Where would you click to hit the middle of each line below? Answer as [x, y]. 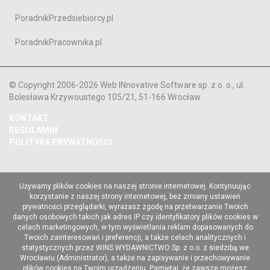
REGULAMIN [33, 130]
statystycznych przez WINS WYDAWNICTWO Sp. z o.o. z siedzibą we [135, 248]
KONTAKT [29, 118]
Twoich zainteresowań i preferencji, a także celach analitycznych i [135, 238]
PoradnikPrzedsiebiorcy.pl [64, 18]
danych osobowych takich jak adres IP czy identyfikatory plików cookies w [135, 217]
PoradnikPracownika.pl [58, 42]
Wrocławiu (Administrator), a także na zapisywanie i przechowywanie [135, 258]
